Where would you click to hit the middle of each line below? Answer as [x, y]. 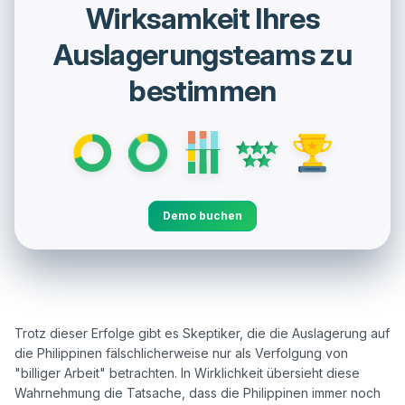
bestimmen [202, 91]
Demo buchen [202, 216]
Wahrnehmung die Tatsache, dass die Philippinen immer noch [198, 393]
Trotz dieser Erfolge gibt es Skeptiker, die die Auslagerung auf [202, 334]
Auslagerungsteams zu [202, 55]
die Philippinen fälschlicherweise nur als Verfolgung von [181, 353]
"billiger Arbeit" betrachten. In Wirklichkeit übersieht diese [187, 373]
